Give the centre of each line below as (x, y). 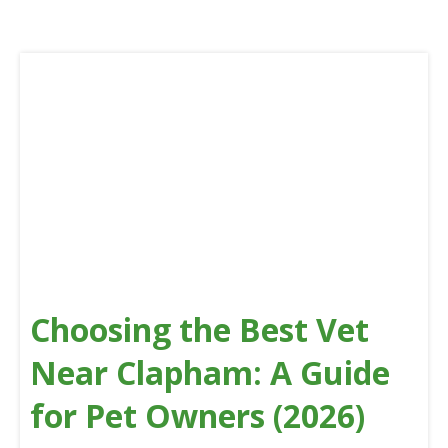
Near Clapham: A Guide (210, 372)
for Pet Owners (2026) (197, 415)
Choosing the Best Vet (199, 329)
